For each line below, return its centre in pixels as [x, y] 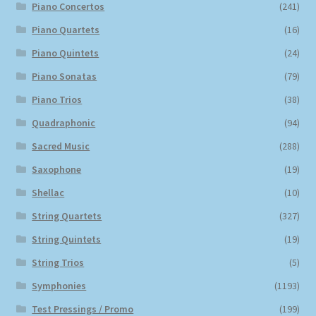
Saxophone [57, 169]
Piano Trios [57, 99]
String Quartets [67, 215]
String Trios [58, 262]
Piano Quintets [66, 53]
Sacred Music [61, 146]
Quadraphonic [64, 122]
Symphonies [59, 285]
